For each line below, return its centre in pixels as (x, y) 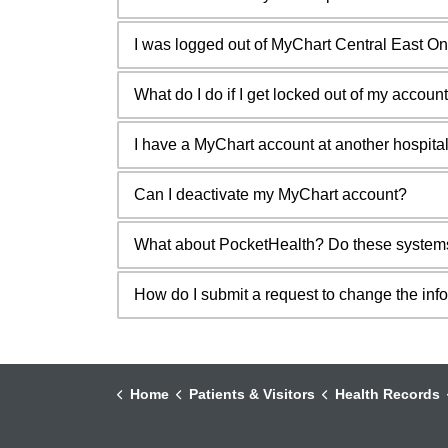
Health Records (387, 393)
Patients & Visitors (251, 393)
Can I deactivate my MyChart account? (270, 194)
